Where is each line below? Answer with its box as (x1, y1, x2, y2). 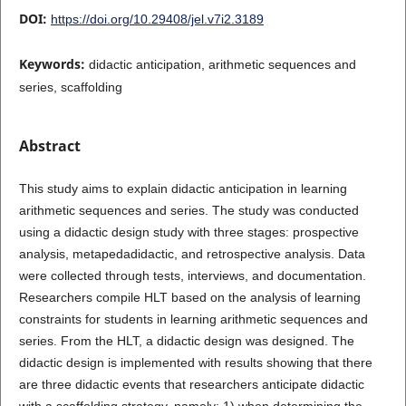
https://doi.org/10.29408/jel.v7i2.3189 (50, 11, 264, 26)
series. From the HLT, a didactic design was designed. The (18, 333, 354, 348)
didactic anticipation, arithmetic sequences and (88, 56, 356, 72)
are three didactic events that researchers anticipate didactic (18, 376, 364, 391)
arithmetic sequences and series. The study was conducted (18, 202, 359, 217)
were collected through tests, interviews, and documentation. (18, 267, 366, 283)
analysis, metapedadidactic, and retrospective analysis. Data (18, 246, 365, 261)
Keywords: (18, 54, 89, 72)
